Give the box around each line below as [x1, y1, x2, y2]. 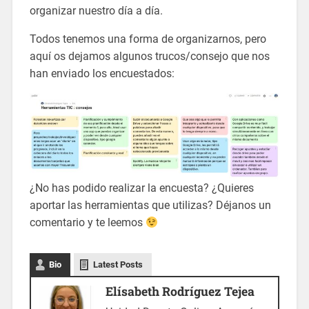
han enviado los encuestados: [29, 66, 175, 80]
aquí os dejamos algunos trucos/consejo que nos [29, 49, 270, 63]
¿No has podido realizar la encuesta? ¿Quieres [29, 181, 254, 195]
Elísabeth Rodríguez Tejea [105, 283, 255, 300]
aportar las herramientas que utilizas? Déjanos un [29, 199, 271, 212]
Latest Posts [92, 259, 143, 270]
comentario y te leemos [29, 216, 146, 230]
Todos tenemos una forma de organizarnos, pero [29, 32, 266, 46]
